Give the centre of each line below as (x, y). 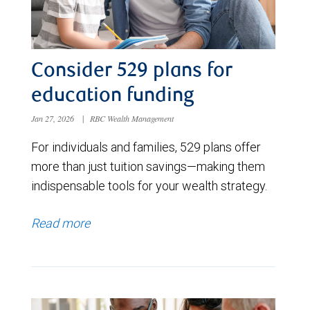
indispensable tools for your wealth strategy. (149, 185)
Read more (61, 223)
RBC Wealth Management (132, 118)
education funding (112, 97)
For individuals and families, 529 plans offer (146, 147)
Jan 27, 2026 (54, 118)
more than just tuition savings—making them (148, 166)
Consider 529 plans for (132, 72)
